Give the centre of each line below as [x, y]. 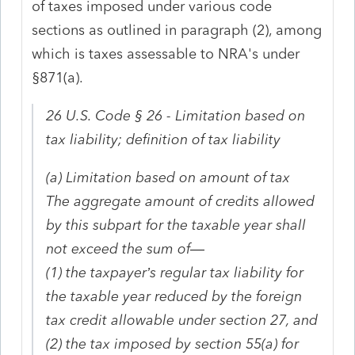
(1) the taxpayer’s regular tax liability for [175, 272]
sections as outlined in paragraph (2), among [177, 30]
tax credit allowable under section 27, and [182, 320]
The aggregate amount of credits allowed [181, 201]
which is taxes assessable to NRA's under [166, 53]
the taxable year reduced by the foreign [174, 296]
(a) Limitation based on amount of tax [168, 177]
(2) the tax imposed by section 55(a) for [173, 344]
